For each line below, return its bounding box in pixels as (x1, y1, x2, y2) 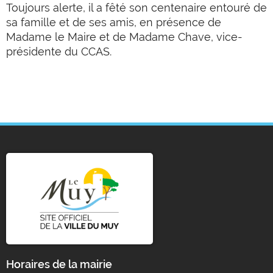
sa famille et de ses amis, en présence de (6, 16, 221, 29)
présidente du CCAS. (6, 45, 112, 58)
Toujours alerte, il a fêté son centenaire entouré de (6, 1, 267, 14)
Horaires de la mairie (6, 257, 112, 271)
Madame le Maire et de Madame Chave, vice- (6, 30, 243, 43)
